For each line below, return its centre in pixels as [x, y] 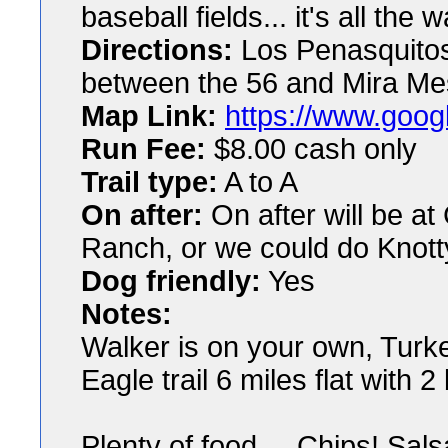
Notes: [126, 314]
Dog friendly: [171, 281]
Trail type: [149, 182]
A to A [258, 182]
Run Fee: [143, 149]
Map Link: [149, 116]
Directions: [157, 50]
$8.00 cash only [311, 149]
